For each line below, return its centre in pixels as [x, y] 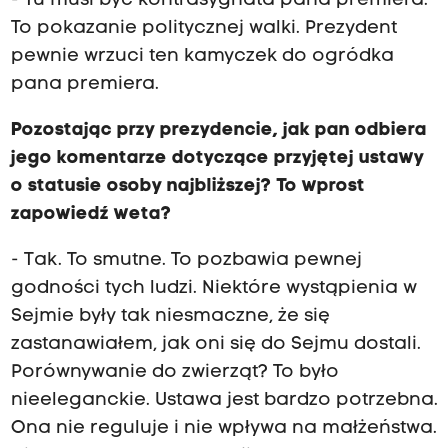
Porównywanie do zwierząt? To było [174, 372]
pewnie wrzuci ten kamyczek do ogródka [202, 56]
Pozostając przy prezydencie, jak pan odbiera [218, 130]
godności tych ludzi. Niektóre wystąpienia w [213, 288]
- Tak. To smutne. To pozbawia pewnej [186, 260]
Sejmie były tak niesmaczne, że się [170, 316]
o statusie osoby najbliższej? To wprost [187, 186]
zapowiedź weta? [90, 214]
